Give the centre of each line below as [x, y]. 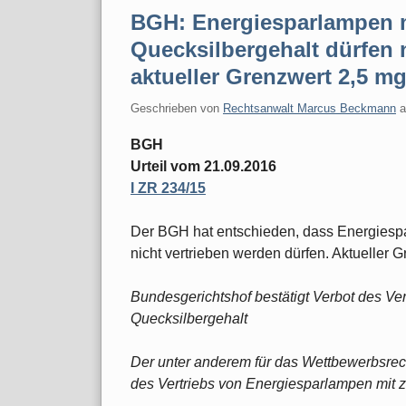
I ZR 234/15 [168, 188]
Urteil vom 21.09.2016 [203, 166]
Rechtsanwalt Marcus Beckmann [309, 108]
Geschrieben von [177, 108]
